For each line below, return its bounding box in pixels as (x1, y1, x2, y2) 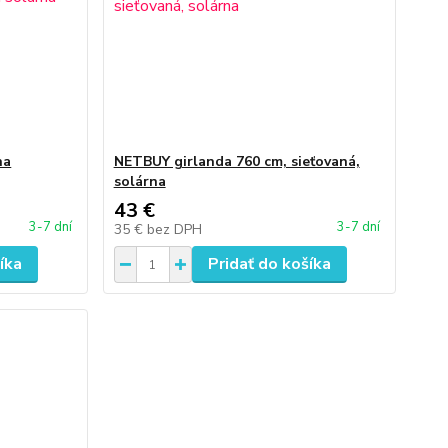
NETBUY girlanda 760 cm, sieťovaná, (113, 152, 360, 171)
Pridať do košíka (207, 253, 331, 275)
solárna (113, 172, 166, 191)
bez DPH (146, 220, 202, 239)
